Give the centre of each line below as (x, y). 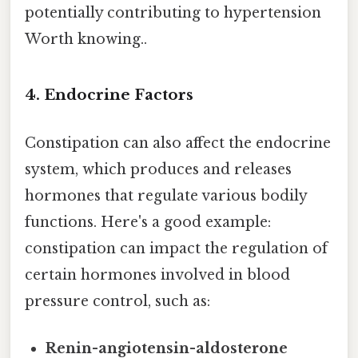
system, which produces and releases (158, 169)
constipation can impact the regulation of (176, 248)
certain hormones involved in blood (157, 274)
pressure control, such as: (117, 301)
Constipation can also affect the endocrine (178, 143)
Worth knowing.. (86, 39)
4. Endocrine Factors (109, 95)
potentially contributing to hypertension (173, 12)
